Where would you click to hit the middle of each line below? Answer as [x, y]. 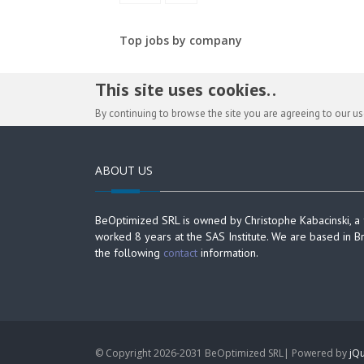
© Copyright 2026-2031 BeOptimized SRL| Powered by [222, 353]
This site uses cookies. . [186, 89]
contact [180, 253]
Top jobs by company [181, 40]
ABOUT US [124, 170]
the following [129, 253]
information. [228, 253]
